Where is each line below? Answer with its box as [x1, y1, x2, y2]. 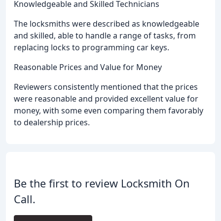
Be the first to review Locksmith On [14, 176, 189, 191]
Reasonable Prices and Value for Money [14, 62, 162, 73]
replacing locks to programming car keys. [14, 42, 169, 53]
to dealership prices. [14, 117, 90, 128]
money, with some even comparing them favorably [14, 105, 203, 116]
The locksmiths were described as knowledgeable [14, 18, 199, 30]
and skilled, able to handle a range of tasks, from [14, 30, 196, 41]
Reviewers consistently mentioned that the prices [14, 81, 198, 93]
